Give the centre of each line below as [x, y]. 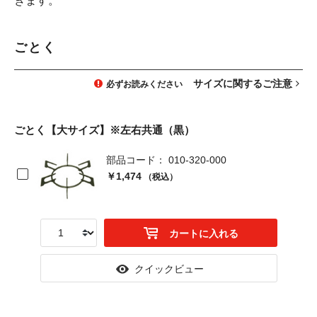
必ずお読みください [144, 84]
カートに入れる [204, 234]
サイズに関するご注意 [243, 83]
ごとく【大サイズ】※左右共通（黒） [104, 130]
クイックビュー [169, 269]
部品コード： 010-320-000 [166, 160]
